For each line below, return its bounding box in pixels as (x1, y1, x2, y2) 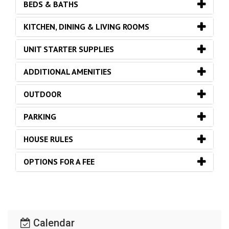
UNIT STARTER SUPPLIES (24, 44, 114, 55)
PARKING (24, 111, 56, 122)
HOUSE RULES (24, 134, 73, 145)
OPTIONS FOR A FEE (24, 156, 95, 167)
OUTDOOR (24, 89, 61, 100)
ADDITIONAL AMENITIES (24, 66, 111, 77)
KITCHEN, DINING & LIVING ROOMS (24, 21, 149, 32)
